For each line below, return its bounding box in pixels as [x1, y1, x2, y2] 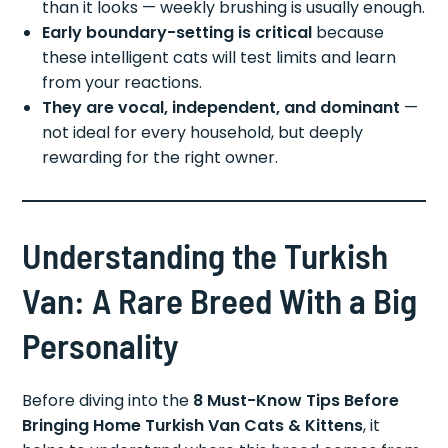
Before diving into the [22, 389, 194, 413]
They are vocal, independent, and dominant [42, 96, 401, 120]
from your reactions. [42, 71, 203, 95]
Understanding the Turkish [22, 234, 389, 277]
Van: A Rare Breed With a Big [22, 279, 418, 322]
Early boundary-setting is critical [42, 21, 313, 45]
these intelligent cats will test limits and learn [42, 46, 397, 70]
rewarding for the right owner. [42, 146, 279, 170]
